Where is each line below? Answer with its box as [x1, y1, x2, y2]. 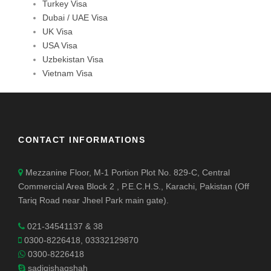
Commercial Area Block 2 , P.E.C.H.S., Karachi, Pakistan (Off [18, 181, 249, 192]
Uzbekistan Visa [42, 54, 103, 65]
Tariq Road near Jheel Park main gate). [18, 195, 169, 206]
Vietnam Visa [42, 68, 93, 79]
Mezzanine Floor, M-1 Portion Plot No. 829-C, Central [23, 168, 230, 178]
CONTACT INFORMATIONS [18, 135, 145, 145]
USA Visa [42, 41, 77, 51]
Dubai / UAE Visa [42, 13, 108, 23]
